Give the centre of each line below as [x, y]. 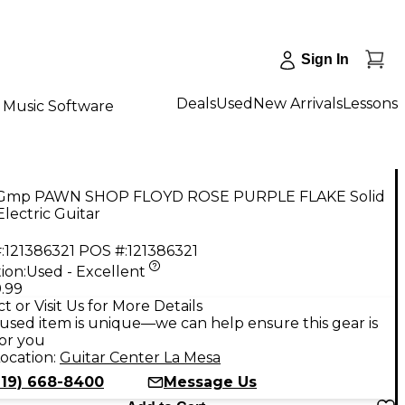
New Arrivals [298, 103]
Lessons [370, 103]
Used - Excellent [86, 271]
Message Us [210, 381]
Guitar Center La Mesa [140, 357]
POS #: [103, 250]
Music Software [58, 106]
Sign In [325, 59]
